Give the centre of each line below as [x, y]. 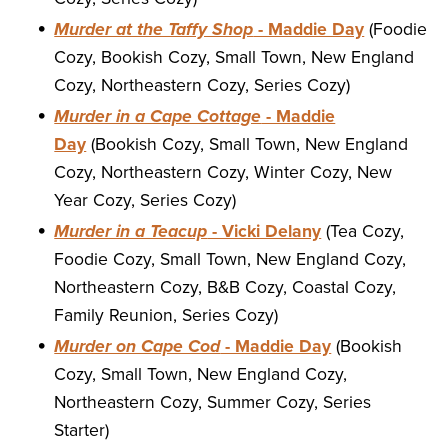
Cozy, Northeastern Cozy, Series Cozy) [202, 86]
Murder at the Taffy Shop [154, 30]
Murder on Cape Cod [137, 347]
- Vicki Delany [264, 232]
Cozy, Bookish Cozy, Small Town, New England [234, 58]
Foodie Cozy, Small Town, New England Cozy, [230, 260]
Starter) [82, 431]
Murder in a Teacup [131, 232]
